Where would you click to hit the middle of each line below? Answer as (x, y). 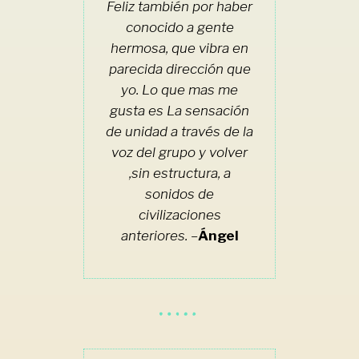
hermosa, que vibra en (179, 48)
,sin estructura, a (179, 173)
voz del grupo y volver (179, 152)
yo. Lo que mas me (179, 89)
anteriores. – (159, 235)
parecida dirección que (179, 69)
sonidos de (179, 194)
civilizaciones (179, 214)
